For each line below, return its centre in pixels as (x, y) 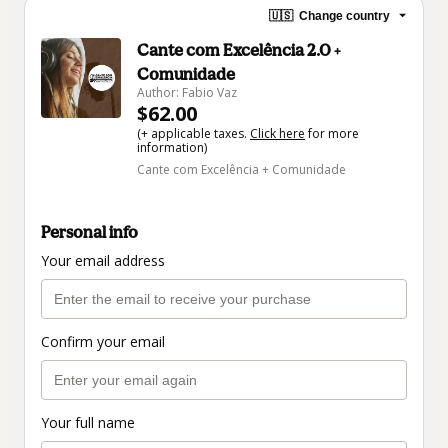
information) (172, 148)
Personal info (89, 232)
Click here (277, 134)
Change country (344, 15)
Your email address (103, 261)
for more (332, 134)
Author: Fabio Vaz (187, 93)
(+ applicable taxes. (193, 134)
